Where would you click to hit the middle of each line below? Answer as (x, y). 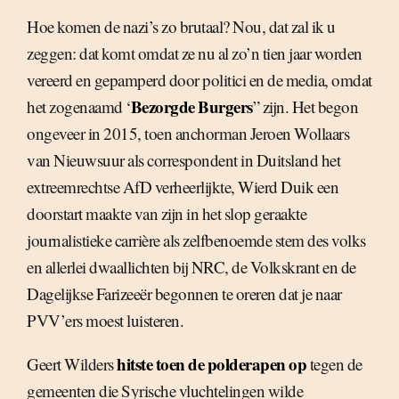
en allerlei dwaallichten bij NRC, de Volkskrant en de (191, 267)
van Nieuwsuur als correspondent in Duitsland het (183, 160)
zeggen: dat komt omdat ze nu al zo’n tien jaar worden (195, 53)
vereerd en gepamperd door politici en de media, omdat (199, 80)
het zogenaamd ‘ (79, 106)
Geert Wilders (72, 364)
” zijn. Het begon (305, 106)
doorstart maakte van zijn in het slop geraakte (167, 213)
